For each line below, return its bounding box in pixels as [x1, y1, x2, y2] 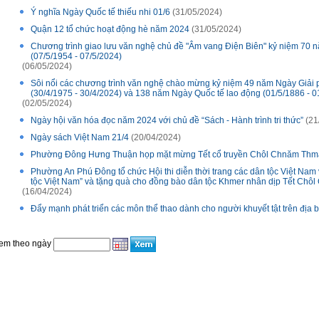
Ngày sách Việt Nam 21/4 [31, 132, 129, 142]
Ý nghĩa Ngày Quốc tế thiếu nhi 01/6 [31, 7, 170, 17]
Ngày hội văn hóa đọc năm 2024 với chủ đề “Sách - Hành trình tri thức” [31, 115, 303, 125]
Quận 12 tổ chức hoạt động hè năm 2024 [31, 24, 189, 34]
